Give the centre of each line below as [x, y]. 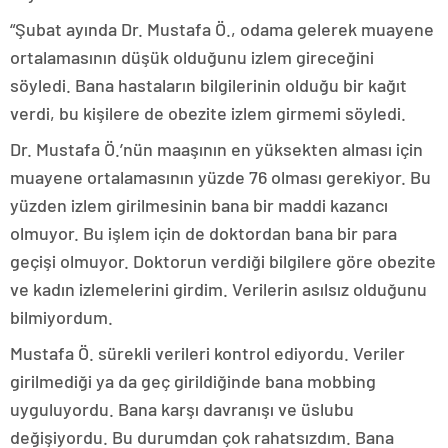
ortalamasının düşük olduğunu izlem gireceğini [192, 56]
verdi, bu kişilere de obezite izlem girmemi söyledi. [208, 112]
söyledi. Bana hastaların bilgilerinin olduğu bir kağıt [208, 84]
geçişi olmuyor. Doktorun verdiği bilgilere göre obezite [223, 260]
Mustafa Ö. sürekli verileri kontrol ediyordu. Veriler [207, 352]
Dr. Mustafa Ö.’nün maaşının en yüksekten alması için [216, 148]
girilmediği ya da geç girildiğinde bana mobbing [193, 380]
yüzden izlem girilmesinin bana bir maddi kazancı [199, 204]
